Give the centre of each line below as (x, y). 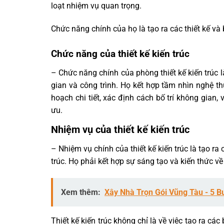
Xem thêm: (81, 192)
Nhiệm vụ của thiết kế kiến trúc (121, 130)
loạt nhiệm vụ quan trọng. (96, 6)
